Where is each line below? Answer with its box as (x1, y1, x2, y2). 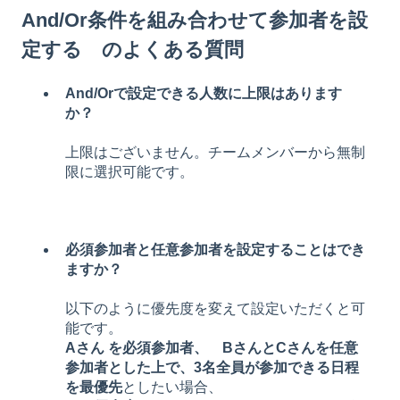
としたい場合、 (122, 379, 222, 395)
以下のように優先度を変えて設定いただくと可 (65, 300, 365, 316)
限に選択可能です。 (65, 164, 194, 180)
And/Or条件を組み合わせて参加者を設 (21, 9, 368, 32)
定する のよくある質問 (21, 38, 244, 62)
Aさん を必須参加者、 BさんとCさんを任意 (65, 339, 358, 355)
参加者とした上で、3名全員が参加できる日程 (65, 359, 359, 375)
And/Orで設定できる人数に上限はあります (65, 86, 342, 102)
